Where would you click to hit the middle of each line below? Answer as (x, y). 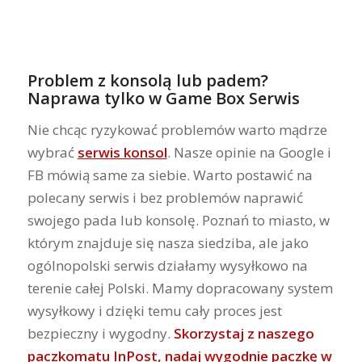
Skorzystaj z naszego (244, 334)
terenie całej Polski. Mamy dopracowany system (180, 288)
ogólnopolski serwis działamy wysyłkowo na (167, 266)
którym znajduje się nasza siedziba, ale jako (168, 243)
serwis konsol (122, 153)
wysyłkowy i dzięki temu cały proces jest (154, 311)
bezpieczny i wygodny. (100, 334)
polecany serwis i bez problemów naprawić (165, 198)
